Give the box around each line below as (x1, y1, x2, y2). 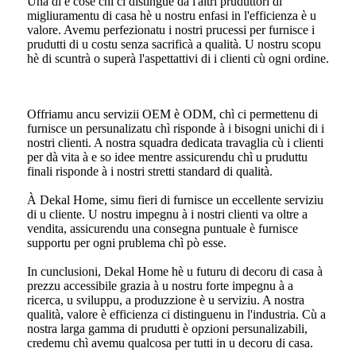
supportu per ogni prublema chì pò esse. (27, 235, 226, 250)
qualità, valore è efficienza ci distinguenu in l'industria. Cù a (27, 307, 326, 321)
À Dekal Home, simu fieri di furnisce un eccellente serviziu (27, 192, 323, 207)
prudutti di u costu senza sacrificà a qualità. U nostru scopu (27, 37, 321, 51)
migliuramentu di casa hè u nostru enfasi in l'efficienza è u (27, 8, 316, 22)
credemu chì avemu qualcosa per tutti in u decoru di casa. (27, 335, 313, 350)
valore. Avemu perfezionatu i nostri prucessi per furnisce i (27, 22, 315, 37)
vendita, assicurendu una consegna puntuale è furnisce (27, 221, 298, 235)
